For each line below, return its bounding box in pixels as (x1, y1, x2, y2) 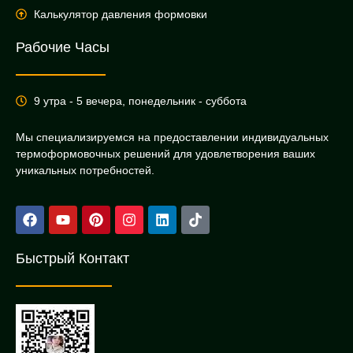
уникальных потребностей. (16, 163, 154, 176)
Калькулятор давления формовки (33, 7, 207, 20)
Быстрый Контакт (16, 251, 129, 267)
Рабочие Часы (16, 39, 110, 55)
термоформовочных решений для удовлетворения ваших (16, 147, 315, 160)
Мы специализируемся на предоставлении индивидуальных (16, 130, 329, 143)
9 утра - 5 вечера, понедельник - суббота (33, 94, 247, 107)
